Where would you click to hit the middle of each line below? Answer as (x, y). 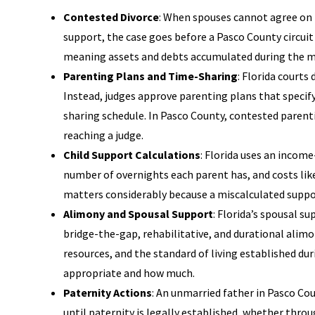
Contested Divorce (111, 17)
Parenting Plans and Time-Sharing (150, 76)
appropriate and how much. (129, 273)
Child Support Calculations (132, 155)
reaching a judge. (103, 135)
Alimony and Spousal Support (138, 214)
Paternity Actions (108, 292)
